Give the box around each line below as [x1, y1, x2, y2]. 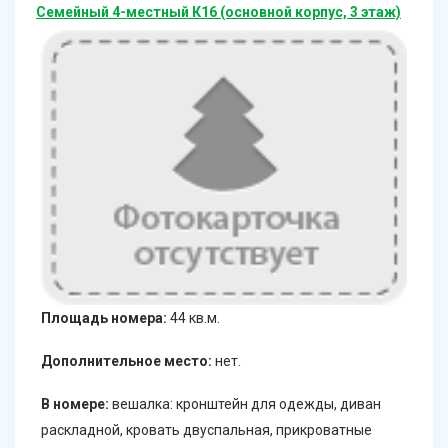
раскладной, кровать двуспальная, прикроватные [41, 422, 372, 439]
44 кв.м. [167, 310, 220, 327]
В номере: [41, 396, 109, 413]
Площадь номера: [41, 310, 167, 327]
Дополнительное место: [41, 353, 212, 370]
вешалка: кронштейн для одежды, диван [109, 396, 381, 413]
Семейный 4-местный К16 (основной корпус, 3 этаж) [36, 4, 401, 21]
